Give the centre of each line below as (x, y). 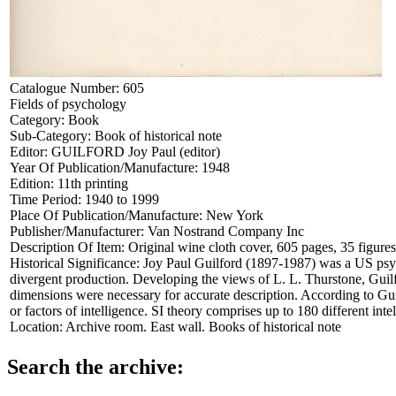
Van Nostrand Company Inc (226, 231)
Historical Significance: (76, 263)
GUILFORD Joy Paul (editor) (136, 151)
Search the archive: (95, 366)
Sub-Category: (52, 135)
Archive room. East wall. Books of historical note (203, 326)
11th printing (93, 183)
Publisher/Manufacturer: (79, 231)
